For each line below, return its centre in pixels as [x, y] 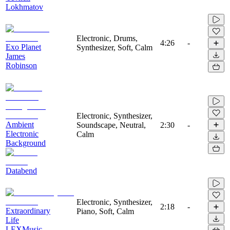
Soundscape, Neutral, [111, 125]
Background [26, 143]
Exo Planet [23, 47]
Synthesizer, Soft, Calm [114, 47]
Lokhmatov [24, 7]
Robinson [21, 65]
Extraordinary [28, 210]
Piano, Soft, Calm [105, 211]
